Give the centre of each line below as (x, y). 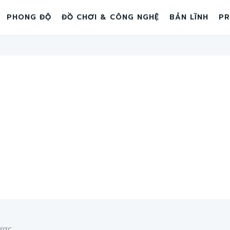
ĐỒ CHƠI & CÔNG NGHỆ (110, 17)
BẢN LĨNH (189, 17)
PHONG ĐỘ (29, 17)
